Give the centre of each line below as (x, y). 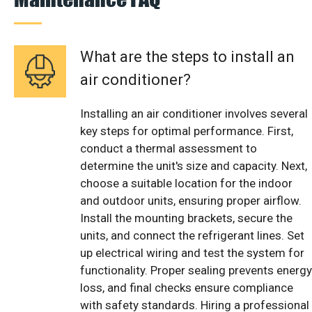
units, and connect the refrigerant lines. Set (192, 235)
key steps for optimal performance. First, (187, 131)
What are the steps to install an (187, 56)
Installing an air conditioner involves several (194, 113)
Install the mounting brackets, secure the (186, 218)
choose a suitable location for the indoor (186, 183)
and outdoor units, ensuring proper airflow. (191, 200)
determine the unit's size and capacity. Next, (194, 165)
